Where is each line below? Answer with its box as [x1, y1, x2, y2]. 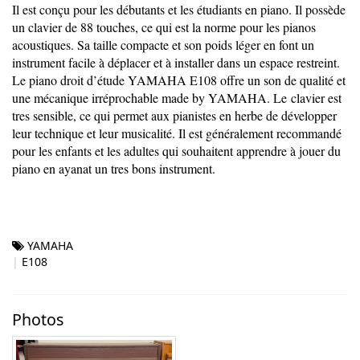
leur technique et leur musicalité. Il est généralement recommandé [12, 124, 342, 141]
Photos [12, 308, 63, 330]
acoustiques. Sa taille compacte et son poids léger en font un [12, 35, 314, 53]
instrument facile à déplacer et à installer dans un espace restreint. [12, 53, 340, 71]
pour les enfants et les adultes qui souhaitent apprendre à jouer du [12, 141, 341, 159]
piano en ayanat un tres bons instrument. [12, 159, 215, 177]
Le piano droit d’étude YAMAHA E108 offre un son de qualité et [12, 71, 346, 88]
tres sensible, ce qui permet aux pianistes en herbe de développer [12, 106, 337, 124]
